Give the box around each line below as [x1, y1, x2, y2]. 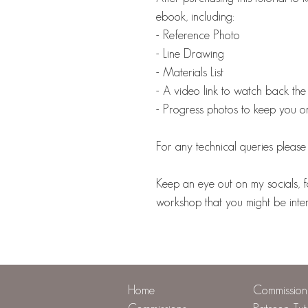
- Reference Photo [156, 28, 240, 43]
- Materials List [156, 65, 223, 80]
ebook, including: [156, 10, 234, 24]
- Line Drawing [156, 47, 224, 61]
